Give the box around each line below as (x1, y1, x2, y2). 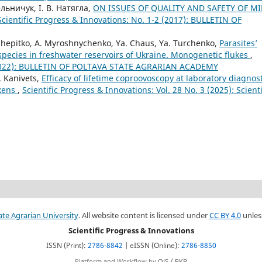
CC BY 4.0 (209, 210, 241, 220)
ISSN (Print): (46, 240, 88, 250)
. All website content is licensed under (78, 210, 209, 220)
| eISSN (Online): (122, 240, 181, 250)
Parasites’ (219, 37, 257, 49)
